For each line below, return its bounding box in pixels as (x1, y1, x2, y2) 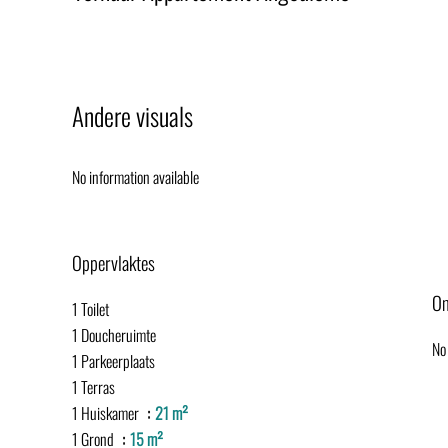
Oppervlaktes (72, 249, 155, 276)
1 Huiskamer (72, 401, 142, 425)
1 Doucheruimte (72, 323, 156, 347)
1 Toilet (72, 297, 109, 321)
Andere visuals (72, 97, 193, 134)
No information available (72, 165, 199, 189)
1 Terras (72, 375, 115, 399)
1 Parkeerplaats (72, 349, 155, 373)
